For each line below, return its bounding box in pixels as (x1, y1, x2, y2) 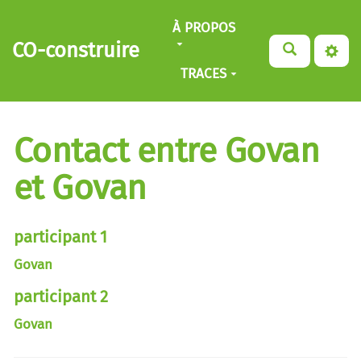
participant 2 (14, 286, 108, 306)
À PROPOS (172, 19, 236, 36)
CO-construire (12, 38, 140, 63)
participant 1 (14, 226, 107, 247)
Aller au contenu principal (19, 10, 182, 27)
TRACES (180, 64, 226, 82)
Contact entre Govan (14, 130, 320, 172)
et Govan (14, 167, 147, 209)
